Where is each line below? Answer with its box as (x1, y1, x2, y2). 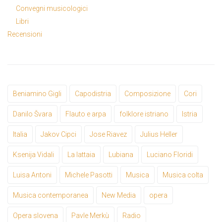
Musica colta (163, 171, 203, 179)
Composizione (124, 90, 170, 98)
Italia (13, 130, 27, 139)
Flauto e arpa (65, 110, 106, 118)
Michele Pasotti (65, 171, 112, 179)
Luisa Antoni (13, 171, 52, 179)
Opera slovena (13, 212, 58, 220)
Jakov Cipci (41, 130, 76, 139)
